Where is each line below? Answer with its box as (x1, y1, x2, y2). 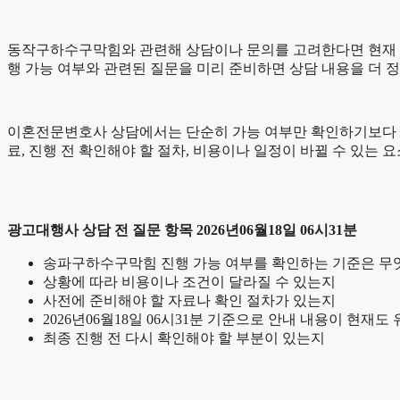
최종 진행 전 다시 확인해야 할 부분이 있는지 (43, 329, 325, 346)
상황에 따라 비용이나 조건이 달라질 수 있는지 (43, 273, 336, 289)
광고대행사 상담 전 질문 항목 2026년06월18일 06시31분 (7, 221, 357, 237)
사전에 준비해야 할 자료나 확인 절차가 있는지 (43, 292, 336, 308)
